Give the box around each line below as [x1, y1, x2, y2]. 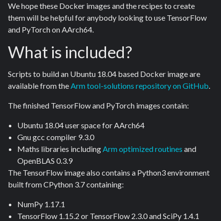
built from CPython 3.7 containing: [8, 180, 124, 189]
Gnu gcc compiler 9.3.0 [17, 132, 95, 142]
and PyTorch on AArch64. [8, 25, 94, 35]
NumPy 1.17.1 [17, 199, 66, 209]
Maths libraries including [17, 144, 103, 154]
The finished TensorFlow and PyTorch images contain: [8, 101, 189, 110]
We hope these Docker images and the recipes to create [8, 1, 195, 11]
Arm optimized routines [103, 144, 183, 154]
